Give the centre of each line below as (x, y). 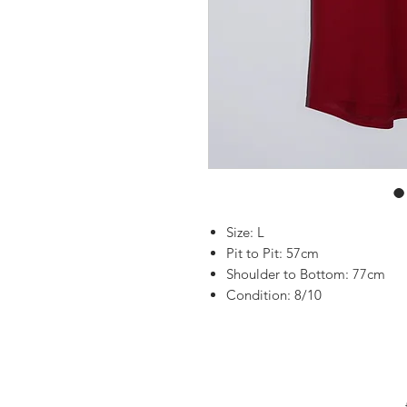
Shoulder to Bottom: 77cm (305, 274)
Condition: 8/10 (273, 295)
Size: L (245, 232)
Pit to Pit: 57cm (272, 253)
